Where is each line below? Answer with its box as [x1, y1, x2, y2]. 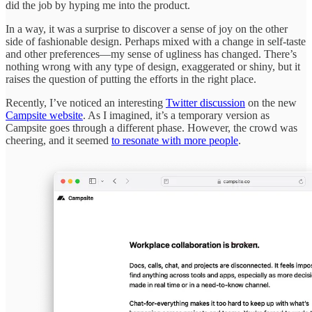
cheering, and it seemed [6, 134, 111, 146]
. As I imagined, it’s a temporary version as [83, 109, 270, 121]
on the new [245, 96, 297, 109]
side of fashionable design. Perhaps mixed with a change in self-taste [6, 35, 306, 47]
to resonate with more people [111, 134, 238, 146]
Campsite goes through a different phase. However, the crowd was [6, 121, 297, 134]
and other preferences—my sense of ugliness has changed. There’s [6, 47, 297, 60]
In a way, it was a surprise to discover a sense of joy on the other [6, 22, 288, 35]
